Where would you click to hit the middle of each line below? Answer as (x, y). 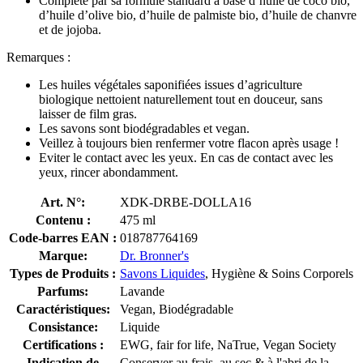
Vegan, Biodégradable (177, 309)
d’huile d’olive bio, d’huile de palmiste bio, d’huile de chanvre (198, 15)
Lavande (142, 291)
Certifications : (63, 344)
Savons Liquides (162, 273)
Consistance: (63, 327)
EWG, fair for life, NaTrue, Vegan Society (228, 344)
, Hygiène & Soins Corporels (279, 273)
